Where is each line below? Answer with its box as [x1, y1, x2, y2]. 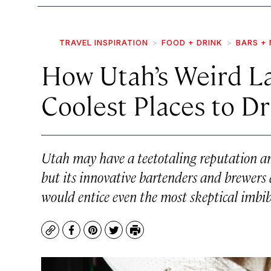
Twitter [113, 229, 148, 243]
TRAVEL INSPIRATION [59, 38, 148, 47]
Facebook [70, 229, 117, 243]
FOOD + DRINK [162, 38, 223, 47]
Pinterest [91, 229, 137, 243]
